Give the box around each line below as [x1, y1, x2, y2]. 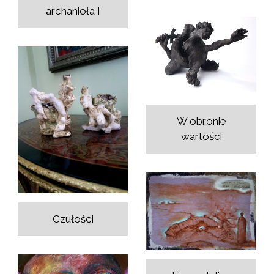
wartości [180, 130, 222, 143]
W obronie [176, 114, 226, 127]
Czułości [52, 212, 94, 225]
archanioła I [45, 4, 100, 17]
